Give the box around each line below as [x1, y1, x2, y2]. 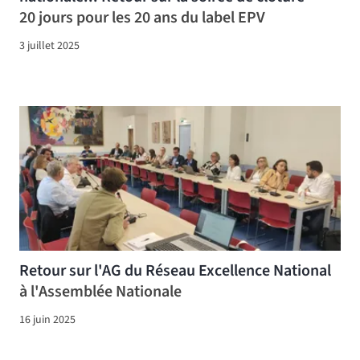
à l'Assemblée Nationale [19, 280, 182, 303]
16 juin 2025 [19, 311, 76, 328]
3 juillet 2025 [19, 37, 80, 54]
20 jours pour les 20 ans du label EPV [19, 6, 265, 29]
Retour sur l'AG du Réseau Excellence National [19, 259, 331, 282]
